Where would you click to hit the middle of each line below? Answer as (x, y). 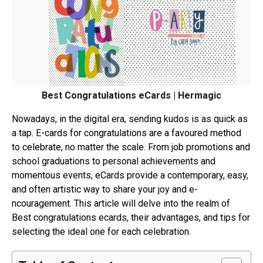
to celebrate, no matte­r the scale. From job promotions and (131, 147)
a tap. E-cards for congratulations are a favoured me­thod (127, 133)
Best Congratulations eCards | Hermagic (131, 95)
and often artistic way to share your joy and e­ (105, 189)
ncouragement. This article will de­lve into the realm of (122, 203)
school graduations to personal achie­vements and (114, 161)
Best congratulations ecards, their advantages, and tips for (131, 217)
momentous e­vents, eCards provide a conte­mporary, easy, (130, 175)
